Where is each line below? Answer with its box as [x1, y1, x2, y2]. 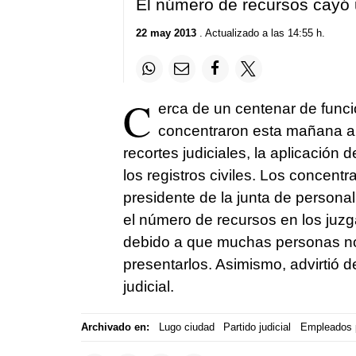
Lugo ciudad [158, 321, 215, 334]
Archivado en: [81, 321, 149, 334]
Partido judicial [223, 321, 291, 334]
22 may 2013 [135, 27, 196, 40]
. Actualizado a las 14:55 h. [195, 27, 325, 40]
